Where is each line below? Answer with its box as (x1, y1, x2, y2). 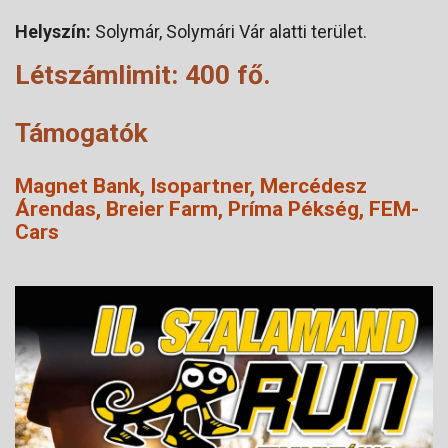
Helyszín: (15, 20, 91, 42)
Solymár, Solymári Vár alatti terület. (91, 20, 367, 42)
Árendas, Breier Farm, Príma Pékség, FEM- (15, 196, 419, 221)
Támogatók (15, 116, 148, 148)
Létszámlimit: (15, 58, 178, 90)
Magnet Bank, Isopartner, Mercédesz (15, 173, 367, 198)
